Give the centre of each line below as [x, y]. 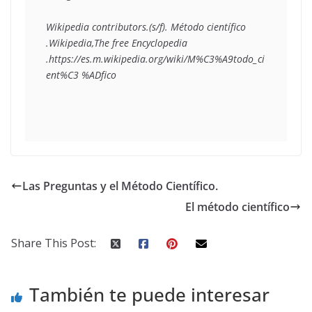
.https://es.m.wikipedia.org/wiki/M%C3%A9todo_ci [155, 59]
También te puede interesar [149, 295]
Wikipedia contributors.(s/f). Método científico [146, 27]
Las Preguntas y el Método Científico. [120, 186]
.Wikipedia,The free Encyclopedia [117, 43]
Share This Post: [54, 243]
